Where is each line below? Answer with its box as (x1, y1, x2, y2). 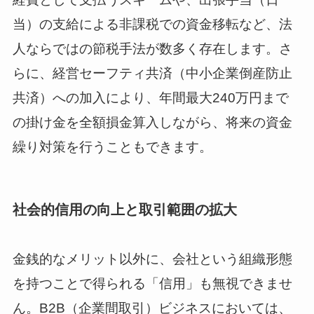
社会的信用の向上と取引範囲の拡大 (12, 201, 237, 217)
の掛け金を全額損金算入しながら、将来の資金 (12, 114, 292, 130)
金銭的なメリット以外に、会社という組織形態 (12, 252, 292, 267)
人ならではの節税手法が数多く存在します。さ (12, 41, 292, 56)
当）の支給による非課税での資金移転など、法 (12, 16, 292, 32)
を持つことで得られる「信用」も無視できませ (12, 276, 292, 292)
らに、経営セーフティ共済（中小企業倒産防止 (12, 65, 292, 81)
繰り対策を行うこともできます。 (12, 139, 212, 154)
